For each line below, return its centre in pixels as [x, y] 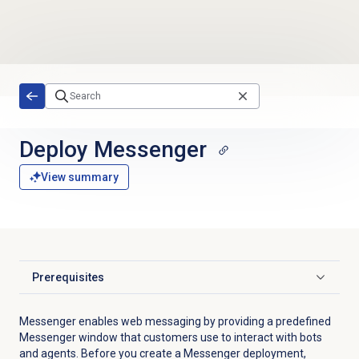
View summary [79, 177]
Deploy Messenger [113, 149]
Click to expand [71, 284]
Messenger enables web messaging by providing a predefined [175, 322]
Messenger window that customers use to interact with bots [170, 338]
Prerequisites [68, 278]
